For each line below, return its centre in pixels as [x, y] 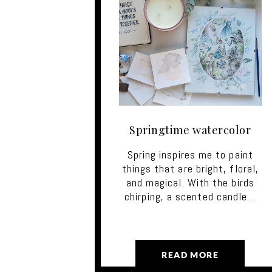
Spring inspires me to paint [190, 154]
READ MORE [190, 255]
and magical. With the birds [190, 182]
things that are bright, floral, [190, 168]
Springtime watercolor [190, 130]
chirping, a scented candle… [190, 196]
